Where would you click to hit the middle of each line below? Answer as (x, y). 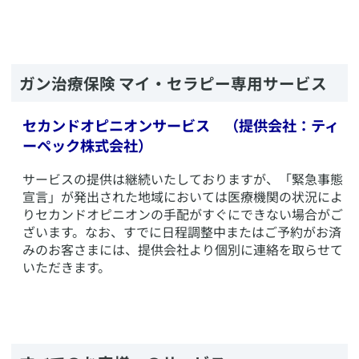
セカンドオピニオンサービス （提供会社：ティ (181, 125)
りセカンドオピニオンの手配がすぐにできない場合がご (183, 214)
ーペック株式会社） (87, 145)
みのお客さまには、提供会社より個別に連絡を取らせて (183, 249)
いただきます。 (67, 266)
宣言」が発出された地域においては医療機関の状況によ (183, 196)
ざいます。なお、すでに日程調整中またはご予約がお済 (182, 231)
